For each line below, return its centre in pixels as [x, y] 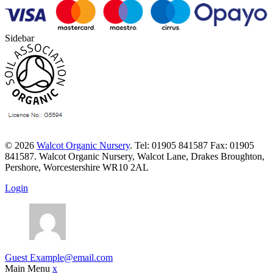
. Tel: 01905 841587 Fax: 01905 [192, 146]
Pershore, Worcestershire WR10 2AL [77, 168]
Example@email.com [71, 258]
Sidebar [19, 38]
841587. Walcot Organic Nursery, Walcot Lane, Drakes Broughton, [135, 157]
